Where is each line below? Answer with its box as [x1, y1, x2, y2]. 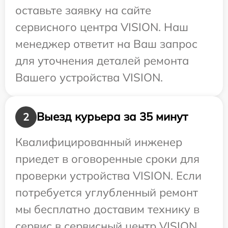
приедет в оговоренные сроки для [15, 151, 199, 166]
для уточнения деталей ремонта [15, 53, 189, 68]
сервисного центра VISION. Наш [15, 19, 188, 34]
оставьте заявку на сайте [15, 3, 151, 17]
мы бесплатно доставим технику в [15, 202, 199, 216]
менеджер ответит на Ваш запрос [15, 36, 197, 51]
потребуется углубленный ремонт [15, 185, 198, 199]
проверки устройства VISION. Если [15, 168, 202, 183]
